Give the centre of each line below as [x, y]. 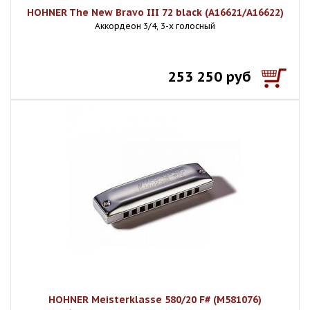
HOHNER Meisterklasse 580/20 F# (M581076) [155, 300]
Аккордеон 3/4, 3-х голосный [155, 26]
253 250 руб [210, 77]
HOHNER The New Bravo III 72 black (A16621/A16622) [155, 12]
